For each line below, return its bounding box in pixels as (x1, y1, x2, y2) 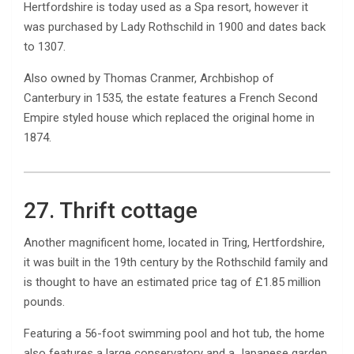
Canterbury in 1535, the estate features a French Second (24, 90, 318, 105)
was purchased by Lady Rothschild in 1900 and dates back (24, 19, 326, 34)
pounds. (24, 294, 65, 309)
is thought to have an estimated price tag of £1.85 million (24, 274, 321, 289)
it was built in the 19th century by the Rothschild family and (24, 254, 328, 269)
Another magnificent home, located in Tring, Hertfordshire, (24, 235, 325, 250)
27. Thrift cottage (24, 197, 198, 224)
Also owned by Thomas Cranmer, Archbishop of (24, 70, 274, 85)
